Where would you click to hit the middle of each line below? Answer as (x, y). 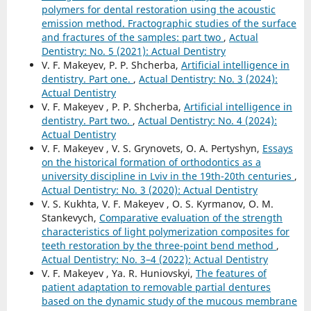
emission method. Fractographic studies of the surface (169, 23)
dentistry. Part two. (87, 120)
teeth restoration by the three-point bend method (159, 245)
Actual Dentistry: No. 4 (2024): (207, 120)
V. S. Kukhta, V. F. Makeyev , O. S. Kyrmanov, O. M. (157, 203)
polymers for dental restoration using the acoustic (158, 9)
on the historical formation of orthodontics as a (151, 162)
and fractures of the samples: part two (132, 37)
